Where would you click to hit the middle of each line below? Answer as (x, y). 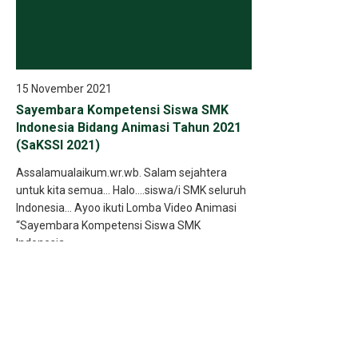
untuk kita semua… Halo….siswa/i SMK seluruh (131, 190)
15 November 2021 (64, 89)
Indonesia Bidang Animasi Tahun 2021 (129, 127)
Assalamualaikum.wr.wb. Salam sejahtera (121, 173)
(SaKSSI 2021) (58, 145)
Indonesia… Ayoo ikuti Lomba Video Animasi (126, 208)
